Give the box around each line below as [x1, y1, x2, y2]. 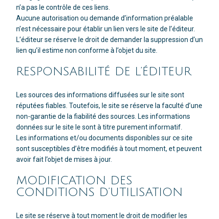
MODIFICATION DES [16, 174, 132, 187]
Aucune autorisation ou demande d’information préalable [16, 14, 193, 22]
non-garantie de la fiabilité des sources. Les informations [16, 112, 190, 121]
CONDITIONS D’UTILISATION [16, 186, 183, 199]
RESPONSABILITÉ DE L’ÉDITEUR [16, 65, 191, 78]
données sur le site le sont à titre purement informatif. [16, 123, 182, 131]
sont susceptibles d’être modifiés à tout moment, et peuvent [16, 145, 202, 153]
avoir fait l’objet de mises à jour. [16, 155, 112, 164]
